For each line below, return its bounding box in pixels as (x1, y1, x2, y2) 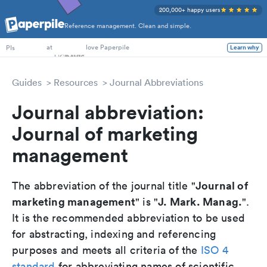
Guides (12, 76, 42, 88)
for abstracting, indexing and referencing (12, 227, 216, 241)
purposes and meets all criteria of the (12, 243, 201, 257)
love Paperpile (86, 42, 129, 52)
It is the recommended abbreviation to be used (12, 211, 246, 225)
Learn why (230, 42, 259, 52)
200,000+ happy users (159, 5, 221, 14)
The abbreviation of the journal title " (12, 179, 195, 193)
